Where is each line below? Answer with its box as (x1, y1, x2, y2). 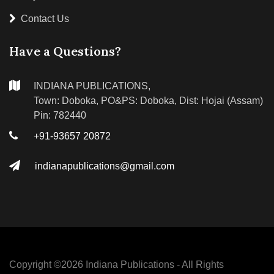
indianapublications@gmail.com (35, 160, 174, 171)
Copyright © (9, 259, 61, 270)
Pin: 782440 (34, 109, 86, 120)
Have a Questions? (9, 43, 121, 59)
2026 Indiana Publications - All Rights (61, 259, 224, 270)
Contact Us (21, 13, 69, 24)
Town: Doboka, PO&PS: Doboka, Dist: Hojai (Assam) (34, 95, 263, 106)
